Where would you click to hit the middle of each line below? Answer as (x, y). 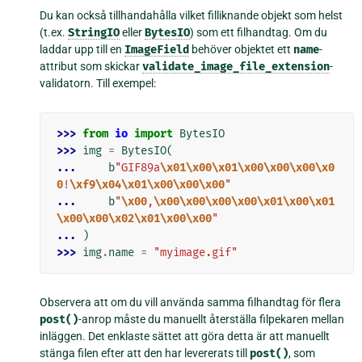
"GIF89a (138, 167)
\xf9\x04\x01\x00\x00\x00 (147, 184)
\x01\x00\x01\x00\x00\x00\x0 (248, 167)
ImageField (157, 49)
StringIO (94, 32)
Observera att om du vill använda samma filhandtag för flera (191, 302)
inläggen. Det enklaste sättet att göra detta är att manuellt (185, 336)
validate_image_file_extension (236, 66)
